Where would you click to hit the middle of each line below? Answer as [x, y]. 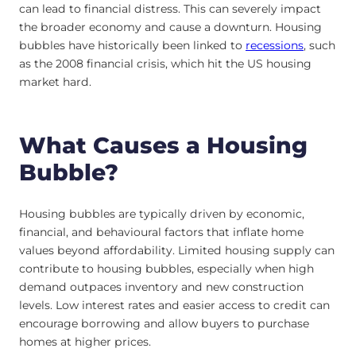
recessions [275, 46]
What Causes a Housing [163, 146]
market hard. [57, 82]
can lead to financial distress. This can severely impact [170, 9]
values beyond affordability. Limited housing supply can [177, 250]
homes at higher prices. [87, 341]
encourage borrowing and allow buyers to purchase [164, 323]
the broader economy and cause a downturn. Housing [170, 27]
